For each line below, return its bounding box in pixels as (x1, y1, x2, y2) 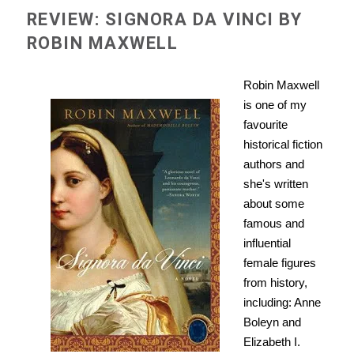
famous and (243, 217, 304, 231)
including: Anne (243, 296, 321, 310)
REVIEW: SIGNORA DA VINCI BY (26, 9, 303, 30)
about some (243, 197, 304, 211)
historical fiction (243, 137, 322, 152)
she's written (243, 177, 308, 191)
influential (243, 236, 291, 250)
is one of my (243, 98, 307, 112)
